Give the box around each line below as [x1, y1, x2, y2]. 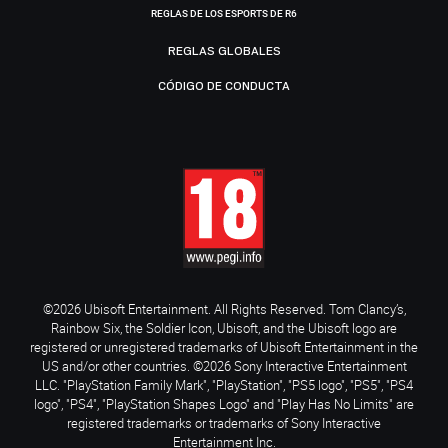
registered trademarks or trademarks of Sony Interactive [67, 414, 381, 433]
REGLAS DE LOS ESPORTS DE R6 [151, 7, 297, 19]
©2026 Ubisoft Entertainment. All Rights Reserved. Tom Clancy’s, [42, 300, 406, 319]
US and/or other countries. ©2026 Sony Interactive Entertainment [41, 357, 407, 376]
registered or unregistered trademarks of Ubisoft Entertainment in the [30, 338, 418, 357]
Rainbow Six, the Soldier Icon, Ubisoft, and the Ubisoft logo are [51, 319, 397, 338]
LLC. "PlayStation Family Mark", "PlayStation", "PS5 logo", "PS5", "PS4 [35, 376, 413, 395]
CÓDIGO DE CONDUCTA [158, 78, 290, 93]
